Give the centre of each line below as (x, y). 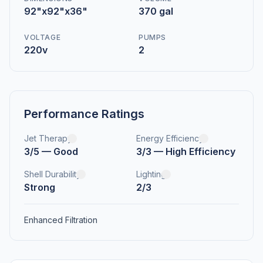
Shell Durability (53, 174)
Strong (40, 187)
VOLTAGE (43, 37)
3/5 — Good (51, 151)
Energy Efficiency (170, 138)
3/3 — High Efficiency (186, 151)
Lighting (151, 174)
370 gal (156, 11)
